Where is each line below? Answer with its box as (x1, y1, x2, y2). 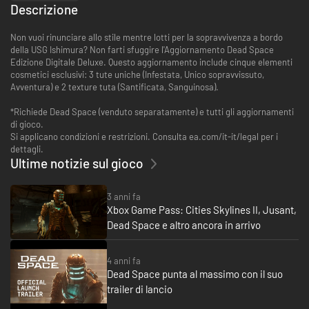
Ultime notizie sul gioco (10, 154, 143, 171)
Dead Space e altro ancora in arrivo (107, 219, 261, 232)
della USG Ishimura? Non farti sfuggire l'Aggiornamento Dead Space (10, 43, 274, 55)
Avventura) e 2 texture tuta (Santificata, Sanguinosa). (10, 81, 219, 92)
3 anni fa (107, 191, 141, 203)
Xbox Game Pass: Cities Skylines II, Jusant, (107, 203, 297, 217)
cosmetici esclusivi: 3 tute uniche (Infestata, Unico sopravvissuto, (10, 68, 264, 80)
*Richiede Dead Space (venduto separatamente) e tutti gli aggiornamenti (10, 106, 294, 117)
